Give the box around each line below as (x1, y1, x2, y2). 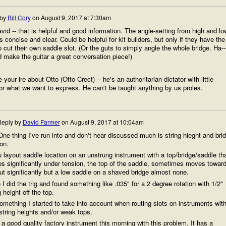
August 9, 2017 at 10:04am (70, 117, 144, 126)
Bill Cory (7, 13, 31, 22)
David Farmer (22, 117, 60, 126)
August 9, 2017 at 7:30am (40, 13, 111, 22)
